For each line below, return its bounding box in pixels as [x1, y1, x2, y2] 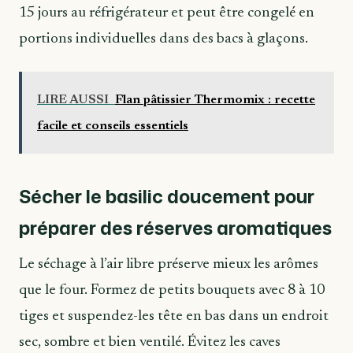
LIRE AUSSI [37, 93, 109, 106]
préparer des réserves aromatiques [19, 215, 332, 241]
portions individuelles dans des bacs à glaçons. [19, 32, 308, 47]
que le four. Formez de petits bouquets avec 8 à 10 [19, 282, 325, 298]
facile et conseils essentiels [37, 119, 188, 132]
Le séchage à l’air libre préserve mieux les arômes [19, 256, 318, 272]
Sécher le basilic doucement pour [19, 184, 314, 210]
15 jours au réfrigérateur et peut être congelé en [19, 6, 314, 21]
